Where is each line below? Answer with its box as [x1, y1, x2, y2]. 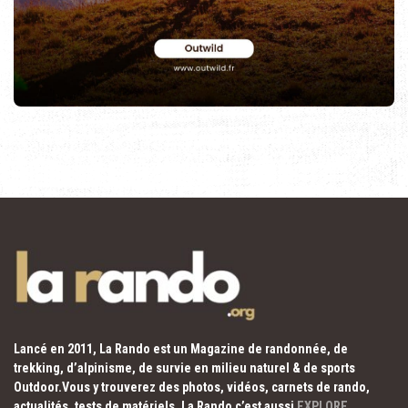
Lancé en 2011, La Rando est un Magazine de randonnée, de [14, 341, 348, 356]
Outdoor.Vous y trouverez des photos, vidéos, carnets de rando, [14, 379, 370, 394]
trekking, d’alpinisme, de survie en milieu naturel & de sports [14, 360, 355, 375]
